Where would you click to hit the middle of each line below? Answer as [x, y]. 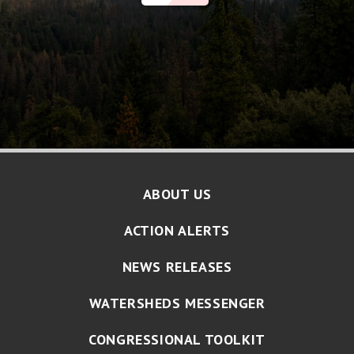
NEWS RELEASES [177, 267]
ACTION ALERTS [177, 231]
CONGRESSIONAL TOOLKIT [177, 340]
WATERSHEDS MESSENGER [177, 303]
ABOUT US [177, 194]
